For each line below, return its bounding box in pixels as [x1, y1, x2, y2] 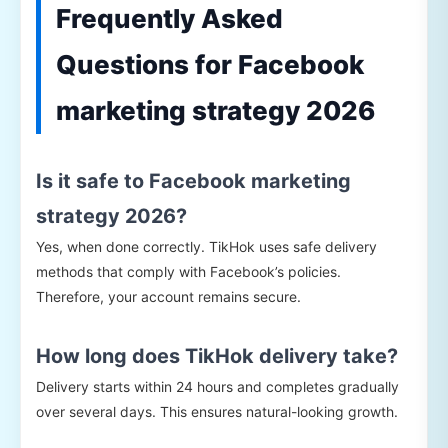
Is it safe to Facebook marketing [36, 168, 351, 193]
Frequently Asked [56, 2, 283, 34]
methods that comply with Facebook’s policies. [36, 262, 341, 280]
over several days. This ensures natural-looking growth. [36, 402, 398, 420]
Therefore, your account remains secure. [36, 287, 301, 305]
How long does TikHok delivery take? [36, 343, 398, 368]
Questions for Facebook [56, 48, 364, 80]
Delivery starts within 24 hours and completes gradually [36, 377, 399, 395]
